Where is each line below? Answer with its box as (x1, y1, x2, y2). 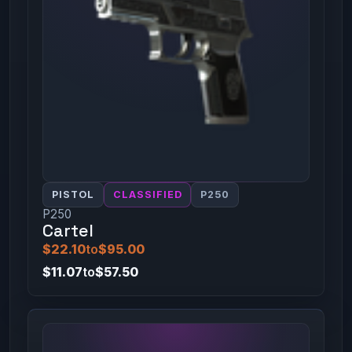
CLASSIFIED (112, 189, 182, 201)
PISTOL (51, 189, 94, 201)
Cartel (42, 220, 93, 242)
